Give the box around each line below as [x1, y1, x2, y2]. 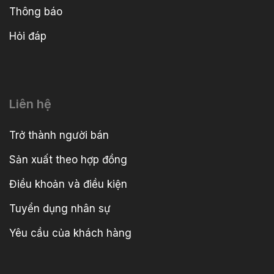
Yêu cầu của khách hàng [9, 227, 131, 240]
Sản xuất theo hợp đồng [9, 154, 127, 166]
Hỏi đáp [9, 29, 46, 42]
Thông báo [9, 5, 62, 18]
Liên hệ [9, 97, 51, 112]
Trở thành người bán [9, 129, 109, 142]
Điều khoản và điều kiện [9, 178, 127, 191]
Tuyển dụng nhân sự [9, 202, 111, 215]
